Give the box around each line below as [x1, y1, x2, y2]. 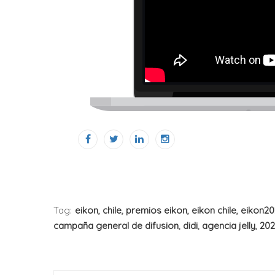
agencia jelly [202, 220, 255, 232]
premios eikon [126, 204, 187, 217]
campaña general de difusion [53, 220, 179, 232]
